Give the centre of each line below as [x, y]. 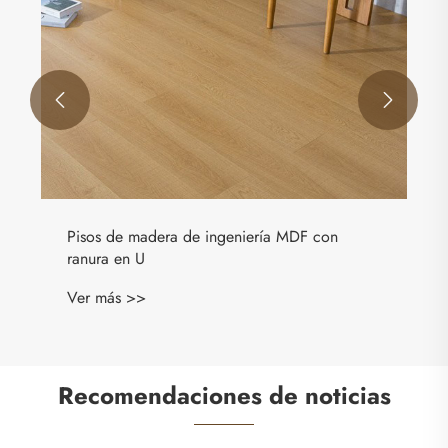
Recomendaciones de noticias [224, 396]
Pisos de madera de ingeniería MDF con [202, 237]
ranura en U [106, 259]
